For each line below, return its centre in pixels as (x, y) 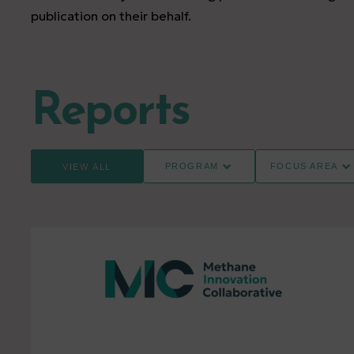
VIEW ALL (87, 166)
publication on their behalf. (111, 16)
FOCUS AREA (304, 166)
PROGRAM (192, 166)
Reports (110, 112)
